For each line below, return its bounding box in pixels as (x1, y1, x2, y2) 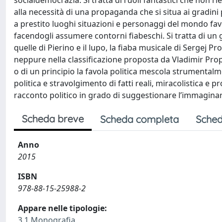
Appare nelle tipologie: (18, 203, 107, 214)
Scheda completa (100, 113, 179, 125)
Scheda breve (22, 112, 84, 125)
